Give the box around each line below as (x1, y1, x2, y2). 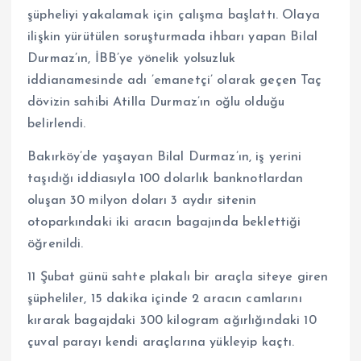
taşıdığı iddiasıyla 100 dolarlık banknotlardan (27, 172, 304, 186)
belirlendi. (27, 118, 86, 131)
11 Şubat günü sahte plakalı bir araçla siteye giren (27, 271, 329, 284)
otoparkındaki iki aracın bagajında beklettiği (27, 216, 301, 230)
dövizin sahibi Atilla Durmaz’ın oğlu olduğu (27, 96, 285, 110)
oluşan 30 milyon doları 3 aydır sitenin (27, 194, 257, 208)
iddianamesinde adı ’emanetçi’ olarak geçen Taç (27, 74, 322, 88)
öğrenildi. (27, 238, 84, 251)
